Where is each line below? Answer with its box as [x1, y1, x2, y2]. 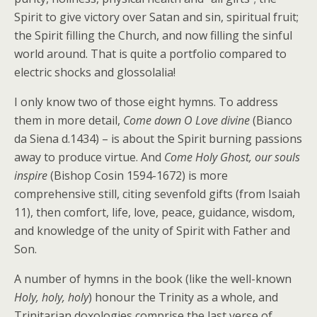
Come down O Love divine [123, 113, 250, 128]
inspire [14, 168, 47, 183]
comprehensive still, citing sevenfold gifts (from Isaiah [14, 186, 300, 202]
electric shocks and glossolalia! [14, 64, 175, 80]
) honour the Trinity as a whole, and [88, 289, 278, 305]
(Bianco [250, 113, 292, 128]
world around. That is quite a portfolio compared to [14, 46, 287, 62]
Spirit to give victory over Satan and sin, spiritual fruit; [14, 9, 299, 25]
